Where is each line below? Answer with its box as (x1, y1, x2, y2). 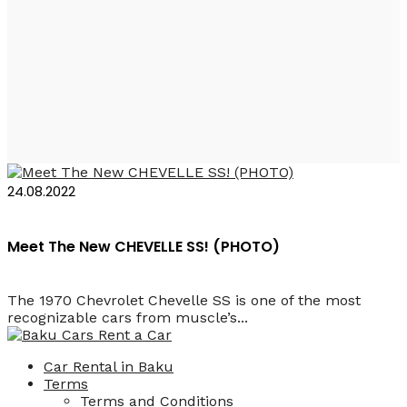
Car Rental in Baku (44, 358, 174, 376)
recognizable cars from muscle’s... (7, 309, 248, 327)
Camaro (7, 40, 159, 92)
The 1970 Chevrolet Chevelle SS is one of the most (7, 292, 361, 310)
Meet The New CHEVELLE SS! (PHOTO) (7, 235, 280, 257)
